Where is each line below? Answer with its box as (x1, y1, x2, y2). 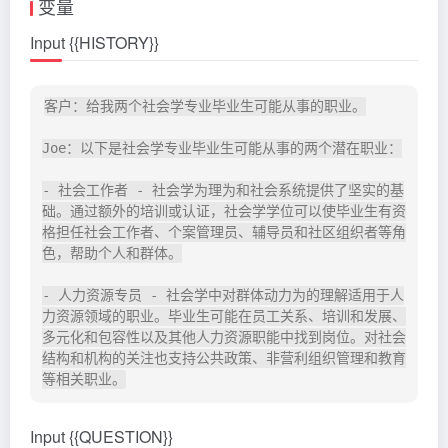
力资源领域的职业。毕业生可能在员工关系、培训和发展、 (42, 308, 406, 325)
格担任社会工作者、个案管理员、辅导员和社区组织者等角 (42, 224, 406, 241)
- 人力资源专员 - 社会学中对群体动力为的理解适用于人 (42, 287, 404, 304)
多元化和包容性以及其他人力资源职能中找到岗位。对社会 (42, 329, 406, 346)
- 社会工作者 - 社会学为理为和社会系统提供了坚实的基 (42, 182, 404, 199)
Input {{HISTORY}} (30, 30, 159, 54)
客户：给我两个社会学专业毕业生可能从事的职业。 (44, 98, 366, 115)
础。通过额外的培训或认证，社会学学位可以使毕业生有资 (42, 203, 406, 220)
